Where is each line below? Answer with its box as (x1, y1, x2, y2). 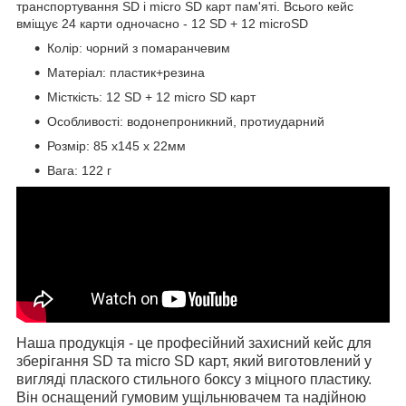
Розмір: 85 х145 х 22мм (47, 138, 186, 153)
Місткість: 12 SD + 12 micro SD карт (47, 89, 256, 104)
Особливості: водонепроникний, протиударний (47, 113, 324, 129)
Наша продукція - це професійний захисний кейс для (16, 334, 372, 351)
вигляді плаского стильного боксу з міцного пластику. (16, 371, 372, 387)
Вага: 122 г (47, 162, 111, 178)
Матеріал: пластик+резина (47, 64, 205, 80)
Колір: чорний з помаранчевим (47, 40, 230, 55)
